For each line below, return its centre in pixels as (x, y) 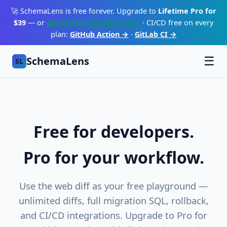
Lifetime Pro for (187, 11)
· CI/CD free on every (177, 23)
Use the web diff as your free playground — (113, 186)
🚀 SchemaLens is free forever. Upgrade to (84, 11)
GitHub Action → (99, 34)
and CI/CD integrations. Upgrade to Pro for (113, 215)
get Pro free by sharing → (93, 23)
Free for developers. (113, 131)
